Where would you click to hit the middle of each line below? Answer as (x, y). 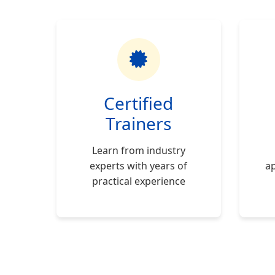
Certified (139, 103)
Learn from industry (138, 150)
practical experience (138, 181)
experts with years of (139, 166)
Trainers (139, 123)
